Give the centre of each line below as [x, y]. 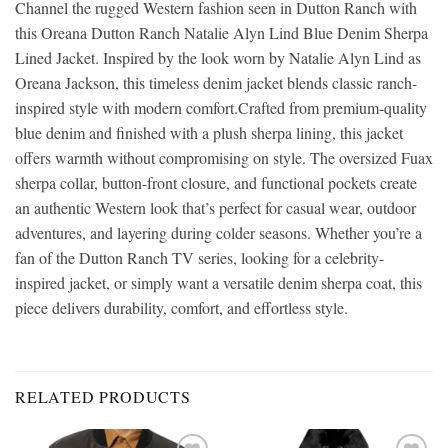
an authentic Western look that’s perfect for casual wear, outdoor [215, 207]
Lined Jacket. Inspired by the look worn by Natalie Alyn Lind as [218, 57]
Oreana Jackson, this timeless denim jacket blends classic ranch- [216, 82]
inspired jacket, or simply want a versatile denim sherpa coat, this [218, 282]
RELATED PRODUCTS [103, 396]
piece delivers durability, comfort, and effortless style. [181, 307]
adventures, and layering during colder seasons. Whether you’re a [218, 232]
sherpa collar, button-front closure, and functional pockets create [216, 182]
